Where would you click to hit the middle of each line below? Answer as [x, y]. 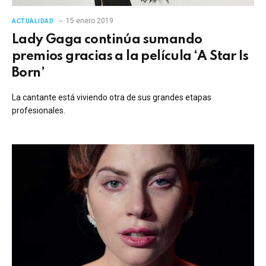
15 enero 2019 [89, 21]
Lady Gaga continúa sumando [107, 40]
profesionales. [39, 110]
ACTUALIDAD [33, 21]
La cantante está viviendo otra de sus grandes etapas [112, 97]
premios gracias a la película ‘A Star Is [130, 56]
